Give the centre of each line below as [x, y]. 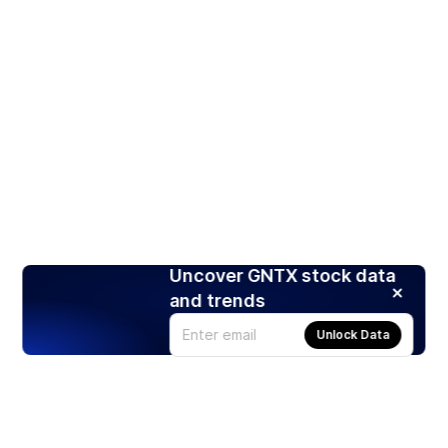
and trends [217, 300]
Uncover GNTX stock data [282, 275]
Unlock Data [353, 334]
